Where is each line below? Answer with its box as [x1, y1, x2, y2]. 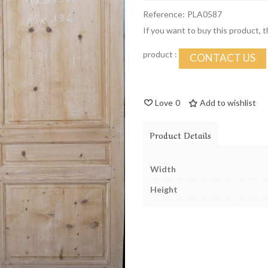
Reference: [143, 9, 185, 19]
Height [150, 184, 178, 194]
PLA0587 [187, 9, 222, 19]
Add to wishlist [200, 98, 256, 108]
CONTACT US [190, 51, 255, 64]
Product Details [150, 129, 211, 141]
